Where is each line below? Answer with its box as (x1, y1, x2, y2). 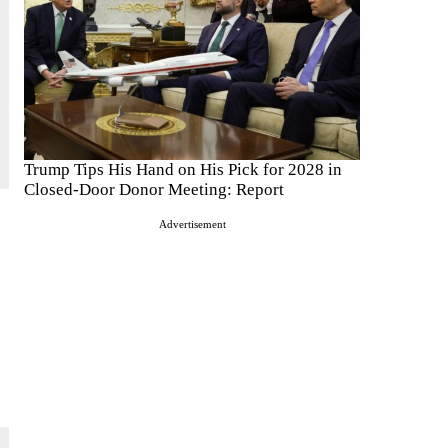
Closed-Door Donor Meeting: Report (24, 180, 284, 200)
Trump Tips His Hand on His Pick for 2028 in (24, 160, 342, 180)
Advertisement (158, 218, 226, 231)
